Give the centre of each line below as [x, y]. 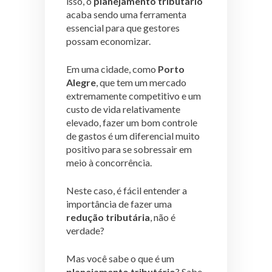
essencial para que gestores [123, 27]
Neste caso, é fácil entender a [127, 190]
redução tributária [108, 217]
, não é [163, 217]
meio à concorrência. [110, 162]
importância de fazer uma [119, 203]
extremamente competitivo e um [134, 95]
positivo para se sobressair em [129, 149]
